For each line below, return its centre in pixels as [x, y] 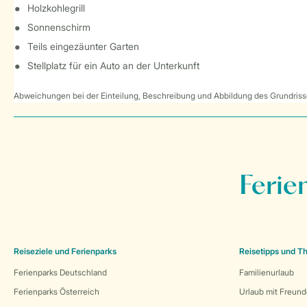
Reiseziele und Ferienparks [65, 251]
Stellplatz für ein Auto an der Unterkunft [113, 65]
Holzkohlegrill [56, 8]
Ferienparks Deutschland [60, 272]
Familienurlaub [267, 272]
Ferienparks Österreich [57, 292]
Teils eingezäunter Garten [83, 46]
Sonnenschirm [59, 27]
